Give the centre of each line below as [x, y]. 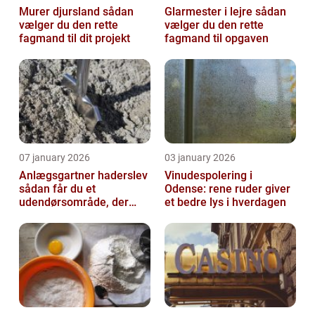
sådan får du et [57, 189]
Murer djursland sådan [61, 12]
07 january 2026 [54, 158]
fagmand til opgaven [217, 39]
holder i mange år [64, 216]
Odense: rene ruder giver [227, 189]
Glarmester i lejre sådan [210, 12]
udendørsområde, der [74, 202]
